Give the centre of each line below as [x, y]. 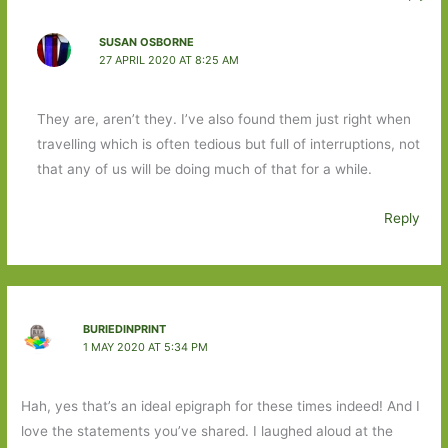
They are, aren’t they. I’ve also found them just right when [223, 119]
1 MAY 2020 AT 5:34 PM [145, 347]
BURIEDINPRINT [124, 329]
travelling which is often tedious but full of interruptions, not [228, 144]
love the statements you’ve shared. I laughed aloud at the [207, 431]
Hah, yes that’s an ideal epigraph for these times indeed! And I [221, 406]
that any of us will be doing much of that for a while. [204, 169]
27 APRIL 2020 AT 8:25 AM [168, 59]
